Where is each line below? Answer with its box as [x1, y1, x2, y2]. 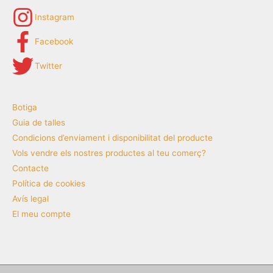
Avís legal [12, 193, 49, 204]
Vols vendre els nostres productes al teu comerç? [12, 147, 206, 158]
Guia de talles [12, 117, 65, 127]
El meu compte [12, 208, 71, 219]
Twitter [35, 61, 62, 71]
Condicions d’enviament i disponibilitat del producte [12, 132, 213, 143]
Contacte [12, 163, 49, 173]
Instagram [35, 12, 74, 23]
